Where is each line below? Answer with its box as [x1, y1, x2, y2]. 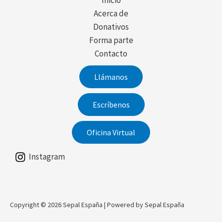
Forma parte [89, 34, 133, 46]
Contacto [95, 48, 127, 59]
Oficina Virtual [87, 127, 135, 137]
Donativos [93, 21, 129, 32]
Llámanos [94, 71, 128, 82]
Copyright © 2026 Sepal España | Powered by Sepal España [10, 200, 184, 209]
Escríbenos [92, 99, 130, 110]
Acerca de [94, 7, 128, 19]
